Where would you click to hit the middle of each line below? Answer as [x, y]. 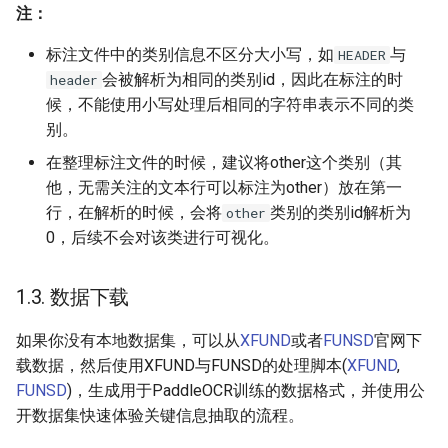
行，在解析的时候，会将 [134, 212]
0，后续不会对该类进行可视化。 [162, 237]
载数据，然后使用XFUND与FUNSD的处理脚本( [181, 365]
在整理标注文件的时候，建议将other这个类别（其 [224, 162]
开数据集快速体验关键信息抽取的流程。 [160, 415]
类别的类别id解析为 [340, 212]
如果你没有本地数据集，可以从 [128, 340]
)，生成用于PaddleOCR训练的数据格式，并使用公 [246, 390]
